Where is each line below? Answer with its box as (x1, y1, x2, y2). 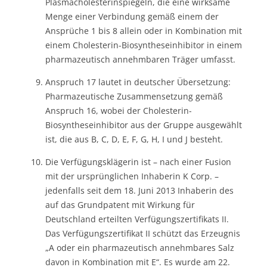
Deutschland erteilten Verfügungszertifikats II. (45, 213, 229, 225)
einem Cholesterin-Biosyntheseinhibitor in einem (45, 39, 242, 51)
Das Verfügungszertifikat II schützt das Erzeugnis (45, 227, 240, 239)
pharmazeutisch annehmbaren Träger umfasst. (45, 53, 235, 65)
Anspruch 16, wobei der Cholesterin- (45, 104, 192, 116)
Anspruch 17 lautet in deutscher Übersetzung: (45, 76, 231, 88)
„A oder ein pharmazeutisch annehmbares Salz (45, 241, 234, 253)
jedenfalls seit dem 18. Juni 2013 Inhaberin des (45, 184, 234, 196)
